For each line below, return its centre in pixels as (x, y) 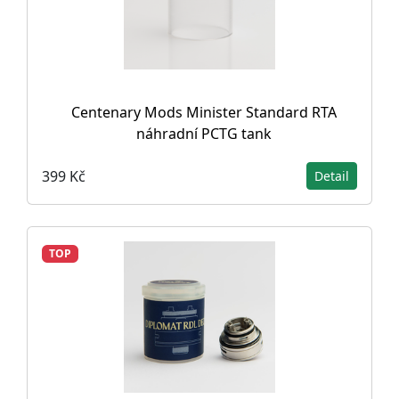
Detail (332, 176)
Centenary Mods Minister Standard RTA (204, 112)
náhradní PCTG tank (204, 134)
